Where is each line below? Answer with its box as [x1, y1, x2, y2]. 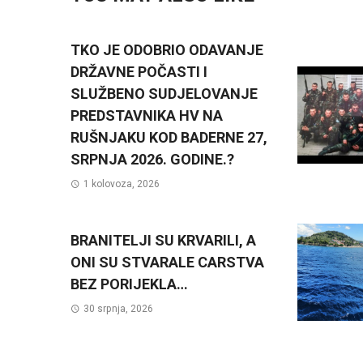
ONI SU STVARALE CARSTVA [70, 253, 264, 271]
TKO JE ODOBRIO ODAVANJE [70, 41, 263, 59]
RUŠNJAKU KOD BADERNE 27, [70, 129, 267, 147]
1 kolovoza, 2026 [83, 178, 160, 190]
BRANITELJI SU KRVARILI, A [70, 231, 256, 249]
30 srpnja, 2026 [83, 302, 153, 314]
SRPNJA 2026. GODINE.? [70, 151, 234, 169]
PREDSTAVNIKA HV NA [70, 107, 223, 125]
